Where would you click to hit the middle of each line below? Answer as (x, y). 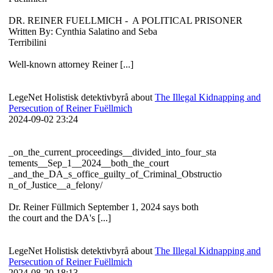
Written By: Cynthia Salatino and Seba (83, 32)
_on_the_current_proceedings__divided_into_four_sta (112, 152)
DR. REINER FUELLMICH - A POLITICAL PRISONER (127, 21)
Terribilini (29, 43)
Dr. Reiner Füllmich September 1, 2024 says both (104, 207)
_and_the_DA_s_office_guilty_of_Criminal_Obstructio (115, 174)
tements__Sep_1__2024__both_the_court (90, 163)
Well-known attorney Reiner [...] (71, 65)
